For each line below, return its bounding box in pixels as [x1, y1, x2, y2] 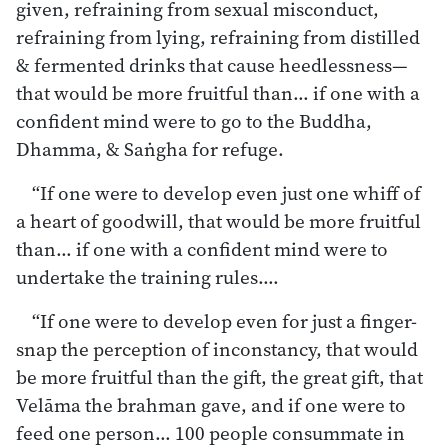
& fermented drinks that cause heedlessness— [16, 51, 408, 78]
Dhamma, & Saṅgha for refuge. [16, 135, 284, 162]
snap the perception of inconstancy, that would [16, 335, 418, 362]
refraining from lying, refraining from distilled [16, 23, 420, 50]
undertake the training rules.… [16, 263, 279, 290]
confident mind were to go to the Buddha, [16, 107, 372, 134]
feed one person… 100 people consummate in [16, 419, 405, 446]
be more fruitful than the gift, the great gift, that [16, 363, 423, 390]
